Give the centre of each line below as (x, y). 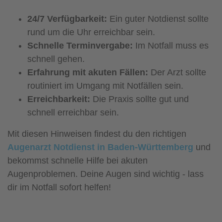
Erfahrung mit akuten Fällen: (88, 72)
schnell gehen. (56, 59)
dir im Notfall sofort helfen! (59, 187)
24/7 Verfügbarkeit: (67, 19)
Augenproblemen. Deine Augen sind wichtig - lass (106, 174)
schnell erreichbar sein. (73, 112)
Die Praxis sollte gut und (139, 99)
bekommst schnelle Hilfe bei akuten (78, 160)
